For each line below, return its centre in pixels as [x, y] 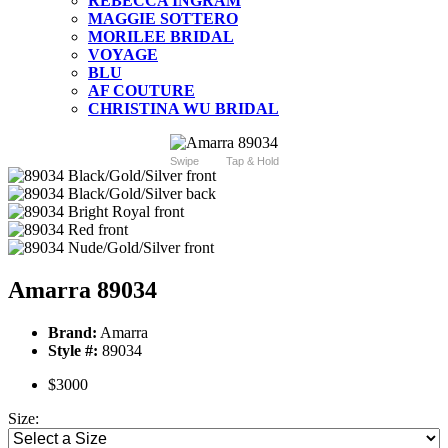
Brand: [72, 333]
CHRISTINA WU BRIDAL [183, 109]
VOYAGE [123, 55]
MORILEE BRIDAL [161, 37]
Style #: [73, 351]
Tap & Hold [252, 161]
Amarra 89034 [82, 290]
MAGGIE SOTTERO [163, 19]
